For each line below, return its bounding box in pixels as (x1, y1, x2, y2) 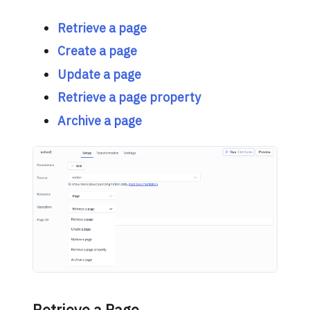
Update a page (57, 66, 141, 82)
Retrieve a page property (57, 89, 201, 106)
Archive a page (57, 112, 142, 129)
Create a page (57, 43, 137, 60)
